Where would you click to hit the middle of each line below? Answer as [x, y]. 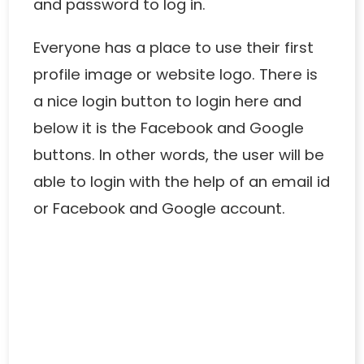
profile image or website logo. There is [176, 75]
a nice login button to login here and [168, 102]
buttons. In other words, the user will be [179, 155]
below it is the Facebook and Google [169, 128]
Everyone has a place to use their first [174, 48]
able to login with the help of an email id [182, 182]
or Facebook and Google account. [160, 209]
